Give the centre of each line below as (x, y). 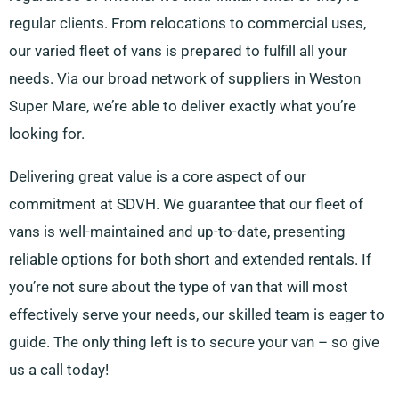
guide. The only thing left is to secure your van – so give (194, 342)
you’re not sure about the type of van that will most (179, 287)
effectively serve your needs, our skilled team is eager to (197, 315)
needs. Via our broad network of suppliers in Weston (185, 79)
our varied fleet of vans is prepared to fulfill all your (178, 51)
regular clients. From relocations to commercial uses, (187, 24)
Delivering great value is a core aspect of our (158, 177)
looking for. (47, 134)
